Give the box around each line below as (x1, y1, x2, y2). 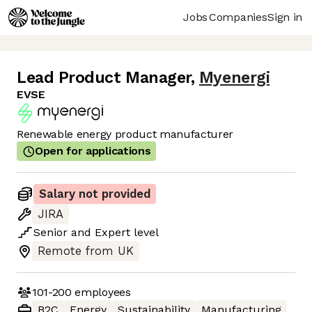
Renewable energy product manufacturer (17, 127, 234, 141)
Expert (95, 226, 130, 240)
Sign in (267, 10, 302, 24)
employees (71, 285, 131, 299)
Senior (33, 226, 68, 240)
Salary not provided (39, 187, 150, 201)
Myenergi (198, 68, 270, 88)
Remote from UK (38, 244, 134, 258)
